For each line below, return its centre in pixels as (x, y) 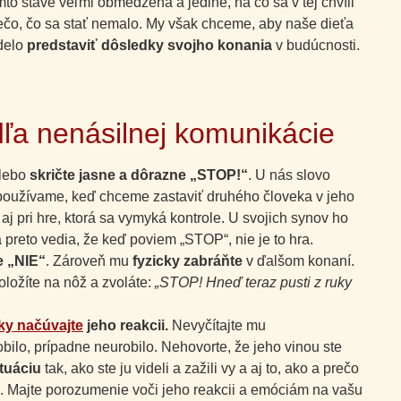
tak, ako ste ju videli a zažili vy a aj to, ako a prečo (202, 368)
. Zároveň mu (89, 260)
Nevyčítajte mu (217, 325)
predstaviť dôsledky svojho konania (149, 46)
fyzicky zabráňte (188, 260)
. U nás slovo (289, 175)
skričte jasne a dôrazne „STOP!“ (139, 175)
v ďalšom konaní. (299, 260)
